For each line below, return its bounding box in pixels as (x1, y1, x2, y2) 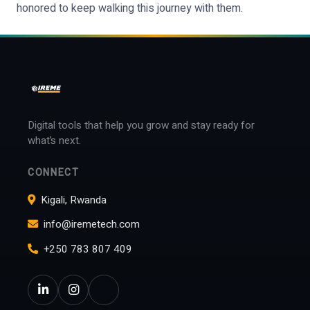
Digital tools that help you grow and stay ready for (28, 118, 255, 134)
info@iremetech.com (44, 217, 140, 232)
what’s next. (28, 133, 81, 149)
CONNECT (28, 165, 80, 181)
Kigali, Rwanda (41, 192, 107, 208)
